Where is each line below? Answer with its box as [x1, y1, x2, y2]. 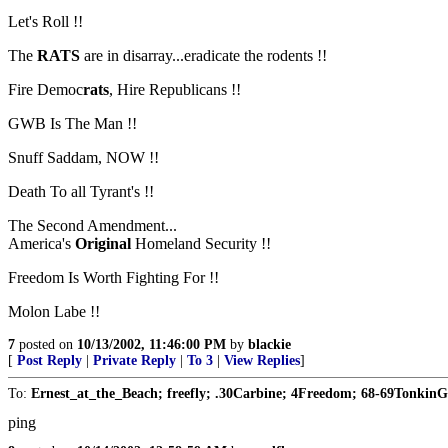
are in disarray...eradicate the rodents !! [84, 47, 327, 64]
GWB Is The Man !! [8, 115, 137, 132]
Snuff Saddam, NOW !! [8, 149, 159, 166]
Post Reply [17, 353, 82, 368]
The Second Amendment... [8, 217, 177, 234]
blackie [248, 337, 291, 352]
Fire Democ [8, 81, 83, 98]
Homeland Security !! [131, 235, 271, 252]
